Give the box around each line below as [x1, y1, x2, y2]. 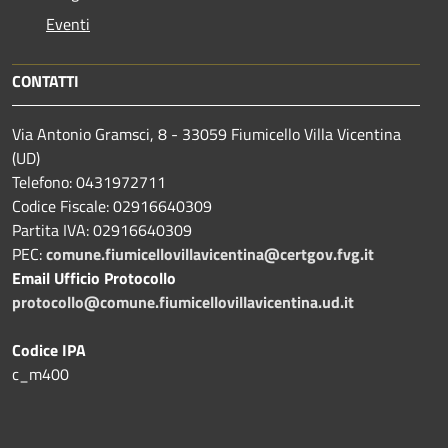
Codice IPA [12, 338, 86, 363]
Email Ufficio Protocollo [12, 266, 176, 291]
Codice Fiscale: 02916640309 [12, 194, 212, 219]
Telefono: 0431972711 [12, 170, 166, 195]
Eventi [46, 12, 90, 37]
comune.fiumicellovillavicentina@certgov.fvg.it [46, 242, 374, 267]
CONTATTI [12, 69, 79, 94]
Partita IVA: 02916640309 [12, 218, 192, 243]
